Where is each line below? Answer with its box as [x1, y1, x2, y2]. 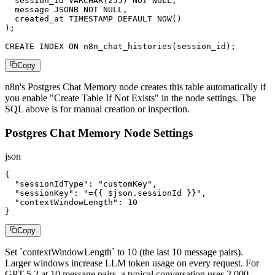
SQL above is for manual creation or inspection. [5, 104, 190, 114]
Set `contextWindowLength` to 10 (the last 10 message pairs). [5, 247, 243, 258]
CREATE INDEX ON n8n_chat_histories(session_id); [5, 42, 236, 51]
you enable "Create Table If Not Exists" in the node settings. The [5, 93, 256, 103]
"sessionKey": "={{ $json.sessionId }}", [5, 188, 206, 198]
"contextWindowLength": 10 [5, 198, 137, 207]
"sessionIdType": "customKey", [5, 179, 157, 189]
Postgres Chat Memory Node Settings [5, 126, 193, 139]
